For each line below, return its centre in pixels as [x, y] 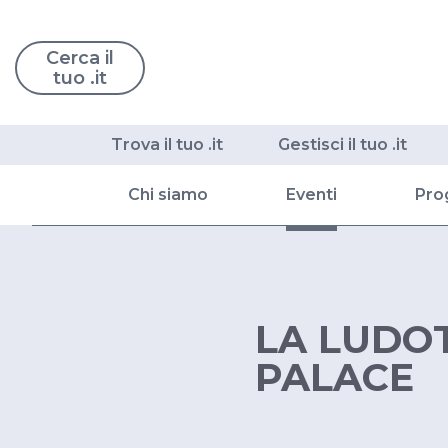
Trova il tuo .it [167, 145]
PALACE [335, 377]
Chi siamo [168, 195]
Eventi [311, 195]
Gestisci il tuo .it [342, 145]
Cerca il [80, 58]
